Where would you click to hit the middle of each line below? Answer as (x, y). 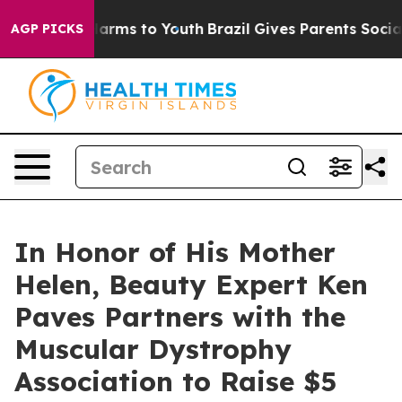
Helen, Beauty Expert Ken (191, 284)
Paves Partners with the (180, 317)
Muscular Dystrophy (153, 349)
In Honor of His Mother (175, 252)
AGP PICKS (47, 29)
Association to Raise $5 (175, 381)
